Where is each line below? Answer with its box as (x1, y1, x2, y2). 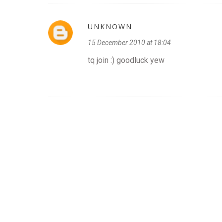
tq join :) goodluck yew (88, 55, 165, 65)
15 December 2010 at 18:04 (88, 39, 171, 47)
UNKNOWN (88, 22, 132, 31)
